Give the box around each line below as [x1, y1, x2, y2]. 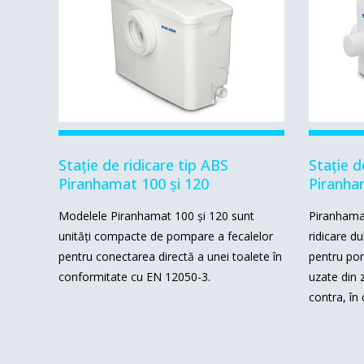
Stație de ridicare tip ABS [58, 155, 228, 175]
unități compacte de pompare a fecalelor [58, 228, 273, 245]
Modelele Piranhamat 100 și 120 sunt [58, 208, 254, 224]
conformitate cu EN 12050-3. [58, 269, 210, 285]
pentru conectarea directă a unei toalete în [58, 249, 282, 265]
